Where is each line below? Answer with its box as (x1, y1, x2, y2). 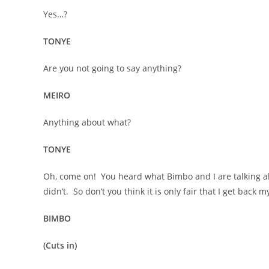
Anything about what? (43, 116, 131, 128)
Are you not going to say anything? (43, 62, 181, 74)
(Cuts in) (43, 240, 77, 251)
